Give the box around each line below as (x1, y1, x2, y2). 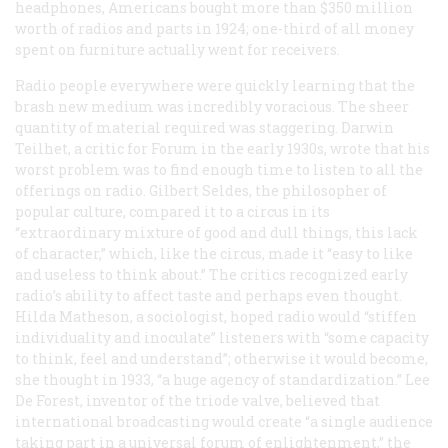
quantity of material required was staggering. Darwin (15, 117, 394, 137)
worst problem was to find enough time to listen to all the (15, 159, 423, 179)
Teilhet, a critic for (15, 138, 151, 158)
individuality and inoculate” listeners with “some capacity (15, 327, 429, 347)
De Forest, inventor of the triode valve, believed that (15, 390, 380, 410)
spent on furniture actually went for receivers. (15, 39, 340, 59)
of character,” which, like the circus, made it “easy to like (15, 243, 413, 263)
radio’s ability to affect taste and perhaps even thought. (15, 285, 402, 305)
